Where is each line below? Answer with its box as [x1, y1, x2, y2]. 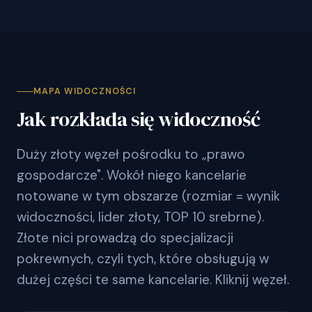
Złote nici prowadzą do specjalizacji [17, 228, 233, 247]
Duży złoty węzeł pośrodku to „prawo [17, 145, 245, 163]
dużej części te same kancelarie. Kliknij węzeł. [17, 270, 289, 288]
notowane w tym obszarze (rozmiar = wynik [17, 187, 280, 205]
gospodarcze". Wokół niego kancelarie [17, 166, 247, 184]
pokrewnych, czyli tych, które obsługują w [17, 249, 269, 267]
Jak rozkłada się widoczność [17, 104, 260, 133]
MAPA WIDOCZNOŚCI [33, 85, 136, 97]
